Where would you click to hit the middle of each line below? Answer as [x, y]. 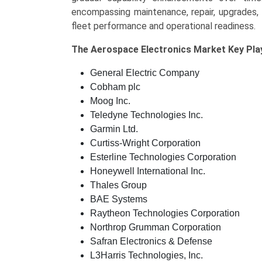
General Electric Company [145, 73]
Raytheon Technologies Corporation [165, 213]
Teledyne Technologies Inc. [146, 115]
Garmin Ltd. [114, 129]
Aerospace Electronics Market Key [168, 49]
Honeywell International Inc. [148, 171]
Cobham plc [115, 87]
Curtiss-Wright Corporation [145, 143]
